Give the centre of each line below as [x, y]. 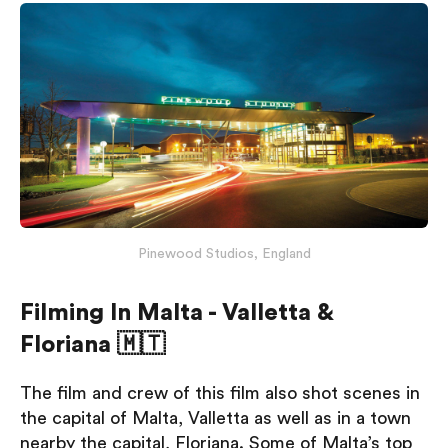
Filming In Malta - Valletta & [176, 312]
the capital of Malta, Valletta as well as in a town [215, 417]
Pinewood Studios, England [224, 253]
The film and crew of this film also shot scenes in [220, 392]
